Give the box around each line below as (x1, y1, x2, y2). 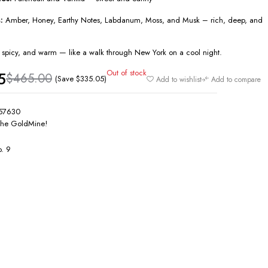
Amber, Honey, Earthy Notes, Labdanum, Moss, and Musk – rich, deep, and (3, 14, 263, 26)
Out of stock (106, 67, 147, 79)
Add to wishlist (156, 74, 202, 85)
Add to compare (211, 74, 261, 85)
